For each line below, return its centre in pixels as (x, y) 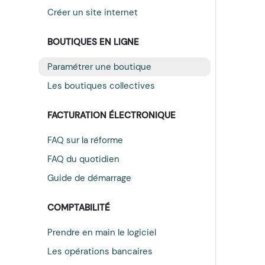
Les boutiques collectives (101, 85)
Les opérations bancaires (100, 252)
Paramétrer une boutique (99, 67)
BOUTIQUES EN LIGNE (93, 42)
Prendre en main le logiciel (101, 232)
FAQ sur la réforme (85, 140)
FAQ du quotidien (83, 159)
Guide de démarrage (89, 178)
